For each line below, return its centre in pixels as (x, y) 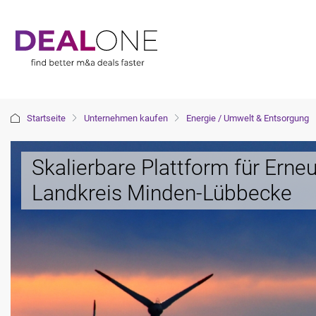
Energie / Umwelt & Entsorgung (248, 118)
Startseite (46, 118)
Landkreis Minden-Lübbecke (162, 193)
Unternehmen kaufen (126, 118)
